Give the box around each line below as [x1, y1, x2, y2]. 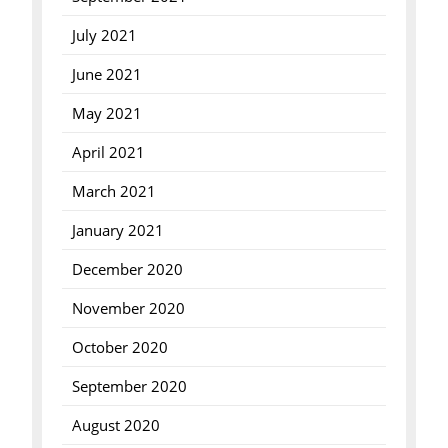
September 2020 [71, 376, 187, 396]
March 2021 [71, 181, 156, 201]
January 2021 [71, 220, 164, 240]
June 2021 [71, 64, 142, 84]
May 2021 [71, 103, 142, 123]
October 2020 [71, 337, 168, 357]
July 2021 [71, 25, 137, 45]
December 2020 [71, 259, 183, 279]
